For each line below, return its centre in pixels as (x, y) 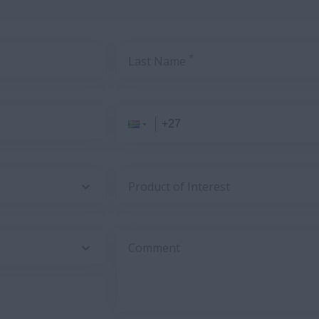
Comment (154, 248)
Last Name (158, 61)
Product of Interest (179, 187)
